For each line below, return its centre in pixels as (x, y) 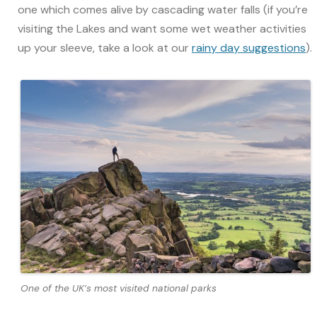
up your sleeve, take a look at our (105, 48)
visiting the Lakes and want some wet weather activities (162, 29)
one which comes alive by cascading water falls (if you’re (163, 10)
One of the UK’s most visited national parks (119, 288)
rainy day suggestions (249, 48)
